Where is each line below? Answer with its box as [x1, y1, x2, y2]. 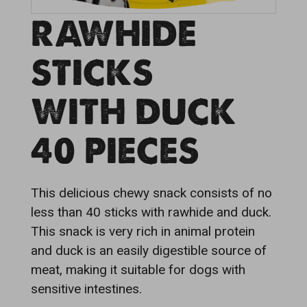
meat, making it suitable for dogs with [31, 262, 245, 278]
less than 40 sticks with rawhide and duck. [31, 204, 271, 220]
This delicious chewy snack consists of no [31, 185, 272, 201]
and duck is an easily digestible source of [31, 243, 267, 258]
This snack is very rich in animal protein [31, 223, 255, 239]
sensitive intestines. [31, 281, 142, 297]
